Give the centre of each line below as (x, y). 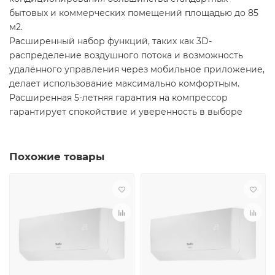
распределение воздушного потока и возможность (126, 56)
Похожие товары (57, 157)
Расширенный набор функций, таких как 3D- (110, 41)
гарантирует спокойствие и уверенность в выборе (126, 112)
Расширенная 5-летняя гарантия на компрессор (118, 98)
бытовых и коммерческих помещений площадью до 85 (134, 13)
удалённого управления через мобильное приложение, (137, 70)
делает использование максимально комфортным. (124, 84)
